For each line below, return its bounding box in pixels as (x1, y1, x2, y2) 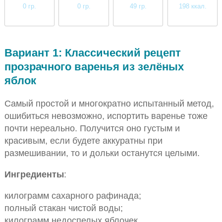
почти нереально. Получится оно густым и (4, 122, 180, 133)
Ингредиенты (4, 168, 64, 179)
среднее (180, 16, 205, 24)
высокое (125, 16, 151, 24)
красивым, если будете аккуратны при (4, 135, 163, 146)
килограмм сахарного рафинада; (4, 190, 141, 201)
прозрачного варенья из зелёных (4, 60, 184, 73)
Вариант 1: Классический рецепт (4, 47, 181, 59)
